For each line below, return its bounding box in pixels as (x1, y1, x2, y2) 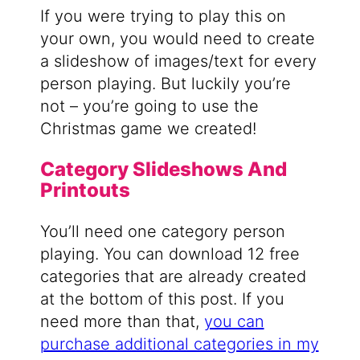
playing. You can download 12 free (39, 243, 300, 264)
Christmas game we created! (39, 118, 256, 138)
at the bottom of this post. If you (39, 288, 284, 309)
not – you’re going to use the (39, 96, 259, 116)
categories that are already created (39, 266, 306, 286)
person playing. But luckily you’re (39, 73, 291, 93)
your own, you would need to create (39, 28, 315, 48)
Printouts (39, 178, 130, 202)
